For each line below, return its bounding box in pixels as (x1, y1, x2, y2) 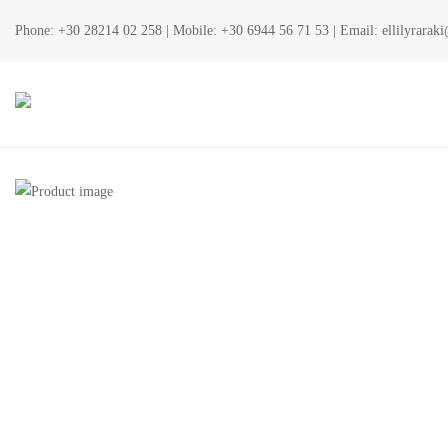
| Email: (329, 23, 382, 38)
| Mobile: (162, 23, 221, 38)
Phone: (15, 23, 58, 38)
